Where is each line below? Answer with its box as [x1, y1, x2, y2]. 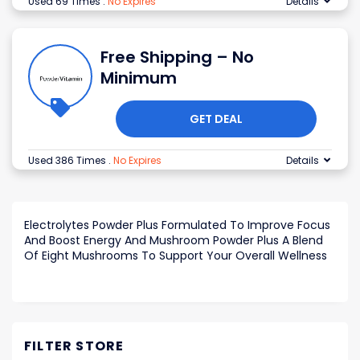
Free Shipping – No [100, 46, 254, 69]
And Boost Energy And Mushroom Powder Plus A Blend [24, 232, 323, 249]
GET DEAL [190, 111, 243, 128]
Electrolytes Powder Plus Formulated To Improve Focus [24, 217, 330, 234]
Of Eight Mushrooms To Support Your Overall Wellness [24, 247, 327, 264]
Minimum [100, 67, 177, 90]
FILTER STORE [24, 337, 125, 356]
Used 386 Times [28, 153, 108, 168]
